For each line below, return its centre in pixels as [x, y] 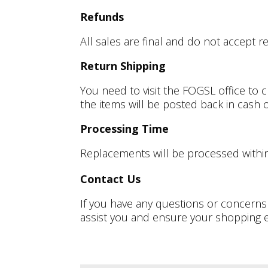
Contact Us [111, 179]
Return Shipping [123, 66]
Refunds [102, 16]
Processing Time [125, 128]
